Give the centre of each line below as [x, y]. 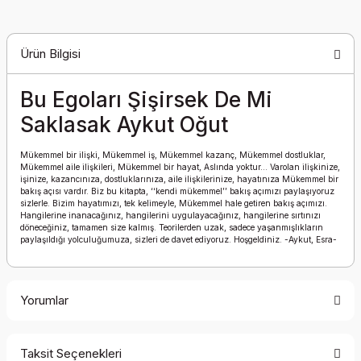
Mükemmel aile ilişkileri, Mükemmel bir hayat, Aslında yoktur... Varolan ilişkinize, [180, 167]
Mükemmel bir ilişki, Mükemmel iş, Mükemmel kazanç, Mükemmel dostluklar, [173, 155]
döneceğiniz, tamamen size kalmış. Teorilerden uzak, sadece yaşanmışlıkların [172, 227]
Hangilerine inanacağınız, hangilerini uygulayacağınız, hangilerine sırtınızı [170, 215]
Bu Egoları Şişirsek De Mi [146, 100]
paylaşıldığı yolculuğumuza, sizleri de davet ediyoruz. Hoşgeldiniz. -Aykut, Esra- [178, 239]
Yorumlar [44, 300]
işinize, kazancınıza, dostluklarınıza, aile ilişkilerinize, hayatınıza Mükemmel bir [179, 179]
